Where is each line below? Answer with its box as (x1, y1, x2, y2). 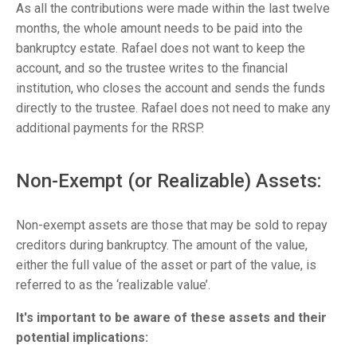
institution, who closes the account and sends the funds (16, 80, 325, 96)
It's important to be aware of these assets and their (16, 310, 327, 325)
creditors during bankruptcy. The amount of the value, (16, 237, 308, 253)
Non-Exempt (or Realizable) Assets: (16, 170, 321, 192)
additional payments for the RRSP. (16, 120, 204, 135)
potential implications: (16, 330, 148, 345)
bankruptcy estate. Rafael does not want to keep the (16, 41, 305, 56)
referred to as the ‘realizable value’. (16, 277, 210, 292)
